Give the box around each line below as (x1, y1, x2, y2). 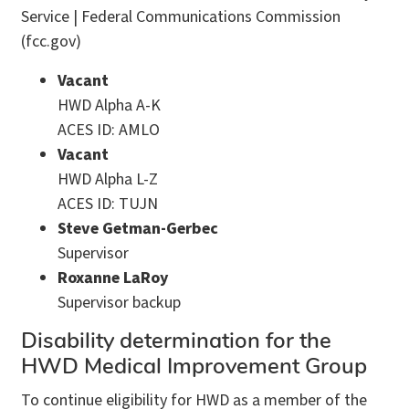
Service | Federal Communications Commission (21, 5, 341, 28)
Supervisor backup (58, 290, 181, 314)
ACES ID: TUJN (58, 192, 158, 215)
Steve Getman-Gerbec (58, 216, 218, 240)
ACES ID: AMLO (58, 118, 160, 142)
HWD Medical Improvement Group (21, 356, 367, 379)
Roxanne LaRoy (58, 266, 169, 289)
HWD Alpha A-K (58, 93, 161, 117)
